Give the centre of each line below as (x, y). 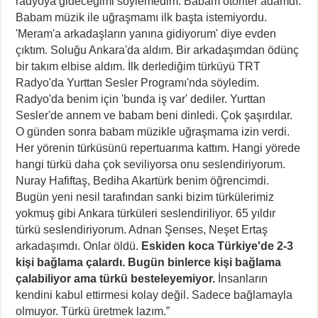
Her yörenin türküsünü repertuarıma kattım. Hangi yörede (158, 148)
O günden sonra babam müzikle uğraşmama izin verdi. (153, 131)
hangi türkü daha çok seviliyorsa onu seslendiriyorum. (151, 164)
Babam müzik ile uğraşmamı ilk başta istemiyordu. (142, 17)
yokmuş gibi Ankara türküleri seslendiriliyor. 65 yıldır (146, 213)
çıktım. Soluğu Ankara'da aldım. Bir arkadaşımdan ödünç (158, 50)
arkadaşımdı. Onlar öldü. (79, 246)
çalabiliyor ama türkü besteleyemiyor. (117, 278)
